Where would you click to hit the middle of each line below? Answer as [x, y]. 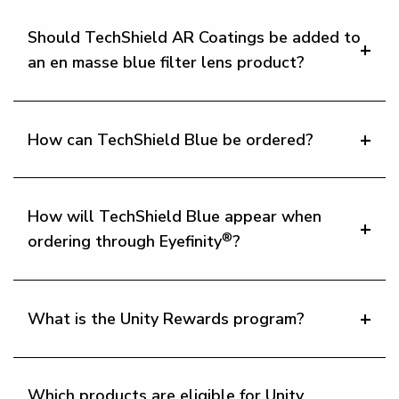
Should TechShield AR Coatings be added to [194, 38]
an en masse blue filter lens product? [166, 63]
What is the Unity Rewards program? [166, 318]
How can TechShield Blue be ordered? [171, 139]
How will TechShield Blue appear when [175, 217]
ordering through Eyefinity [125, 242]
